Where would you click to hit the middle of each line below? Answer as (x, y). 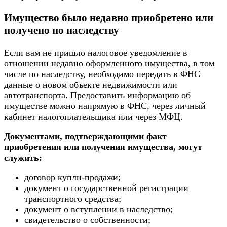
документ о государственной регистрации (106, 188)
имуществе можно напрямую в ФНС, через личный (105, 106)
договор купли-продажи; (72, 178)
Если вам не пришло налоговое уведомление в (96, 53)
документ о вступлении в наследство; (99, 210)
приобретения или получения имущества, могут (103, 147)
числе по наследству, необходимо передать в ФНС (102, 74)
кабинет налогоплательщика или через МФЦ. (93, 117)
